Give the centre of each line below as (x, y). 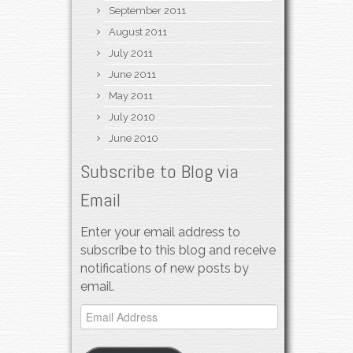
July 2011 (131, 53)
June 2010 (134, 138)
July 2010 (132, 117)
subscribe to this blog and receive (178, 250)
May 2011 (131, 95)
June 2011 (132, 74)
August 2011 (138, 32)
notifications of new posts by (165, 268)
